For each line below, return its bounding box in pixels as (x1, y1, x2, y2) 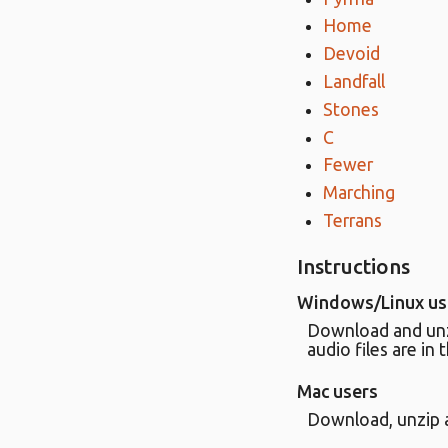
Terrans (323, 211, 383, 230)
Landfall (323, 72, 386, 92)
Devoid (323, 44, 381, 64)
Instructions (297, 255, 410, 279)
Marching (323, 183, 396, 203)
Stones (323, 99, 380, 119)
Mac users (297, 382, 378, 402)
